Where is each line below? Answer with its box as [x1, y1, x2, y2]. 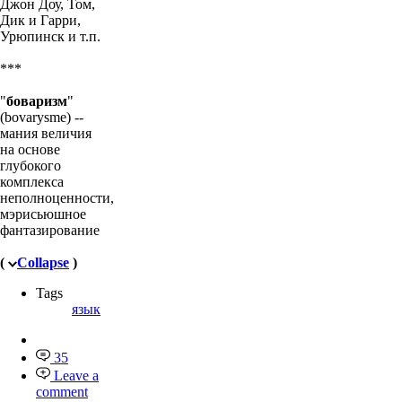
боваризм [6, 92, 67, 109]
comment [36, 383, 88, 399]
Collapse [17, 254, 69, 270]
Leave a [54, 367, 99, 383]
